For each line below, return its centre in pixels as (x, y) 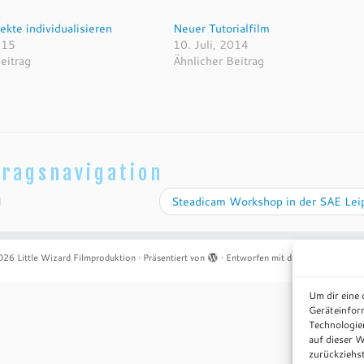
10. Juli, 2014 (211, 45)
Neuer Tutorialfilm (222, 28)
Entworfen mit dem (266, 258)
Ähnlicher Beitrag (219, 61)
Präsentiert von (174, 258)
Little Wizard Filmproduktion (76, 258)
